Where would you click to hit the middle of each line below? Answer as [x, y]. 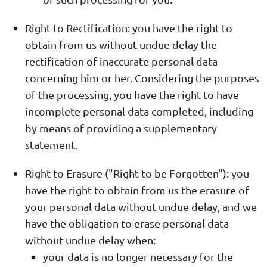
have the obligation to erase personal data [127, 223]
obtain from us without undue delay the [121, 45]
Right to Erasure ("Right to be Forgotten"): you [137, 173]
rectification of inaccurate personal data [121, 61]
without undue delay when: [90, 240]
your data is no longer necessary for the [138, 257]
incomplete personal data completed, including [139, 111]
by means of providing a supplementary [121, 128]
